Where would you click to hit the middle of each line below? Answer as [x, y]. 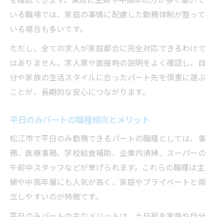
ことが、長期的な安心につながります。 [80, 91]
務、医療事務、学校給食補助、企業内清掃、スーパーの [108, 152]
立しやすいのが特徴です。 [56, 196]
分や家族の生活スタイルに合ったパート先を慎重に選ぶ [108, 77]
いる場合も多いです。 [48, 28]
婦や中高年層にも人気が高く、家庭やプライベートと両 [108, 181]
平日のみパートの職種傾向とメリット [80, 119]
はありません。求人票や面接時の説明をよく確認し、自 [108, 62]
